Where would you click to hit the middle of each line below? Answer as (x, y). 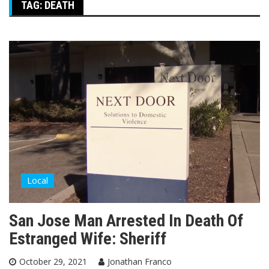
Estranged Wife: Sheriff (88, 239)
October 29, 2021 (53, 262)
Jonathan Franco (140, 262)
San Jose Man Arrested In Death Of (126, 221)
